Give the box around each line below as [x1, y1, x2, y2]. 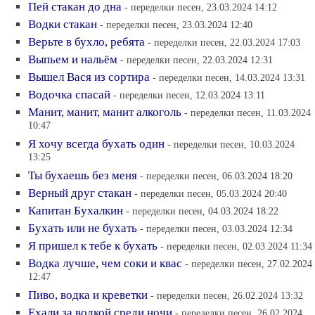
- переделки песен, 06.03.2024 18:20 [140, 169, 292, 181]
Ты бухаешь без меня [28, 168, 137, 182]
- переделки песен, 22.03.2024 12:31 [120, 53, 273, 65]
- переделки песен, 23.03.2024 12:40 [100, 18, 252, 30]
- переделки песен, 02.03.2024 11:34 [160, 240, 312, 252]
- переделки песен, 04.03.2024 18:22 [126, 205, 278, 217]
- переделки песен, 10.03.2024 [167, 138, 295, 150]
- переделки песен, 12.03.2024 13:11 [113, 89, 265, 101]
